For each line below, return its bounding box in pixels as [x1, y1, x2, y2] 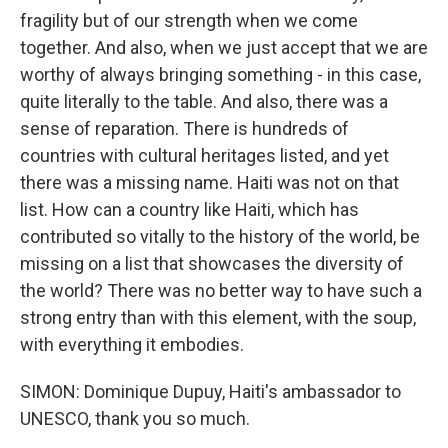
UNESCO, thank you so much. [20, 408, 250, 429]
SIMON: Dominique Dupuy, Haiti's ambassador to [20, 381, 401, 402]
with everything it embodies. [20, 334, 244, 355]
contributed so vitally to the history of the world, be [20, 226, 420, 247]
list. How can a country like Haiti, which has [20, 199, 359, 220]
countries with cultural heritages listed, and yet [20, 145, 389, 166]
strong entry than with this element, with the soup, [20, 307, 416, 328]
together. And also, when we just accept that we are [20, 37, 428, 58]
